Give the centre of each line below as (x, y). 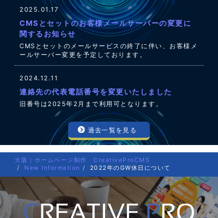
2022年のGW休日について (130, 168)
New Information (52, 168)
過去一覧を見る (112, 130)
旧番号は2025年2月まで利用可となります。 (91, 104)
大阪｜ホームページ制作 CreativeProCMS (82, 160)
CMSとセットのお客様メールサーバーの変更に (105, 23)
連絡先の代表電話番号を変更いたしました (96, 91)
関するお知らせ (48, 34)
